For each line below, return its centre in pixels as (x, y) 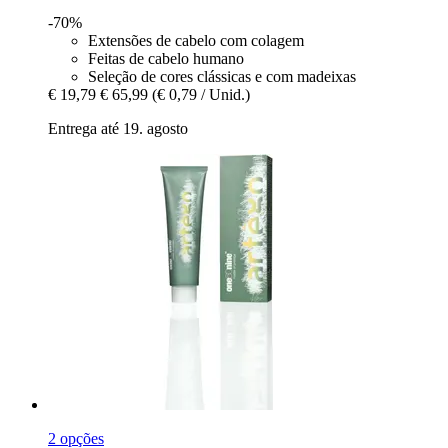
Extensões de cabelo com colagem (196, 40)
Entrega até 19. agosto (118, 128)
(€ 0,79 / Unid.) (201, 94)
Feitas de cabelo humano (166, 58)
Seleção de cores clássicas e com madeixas (222, 76)
